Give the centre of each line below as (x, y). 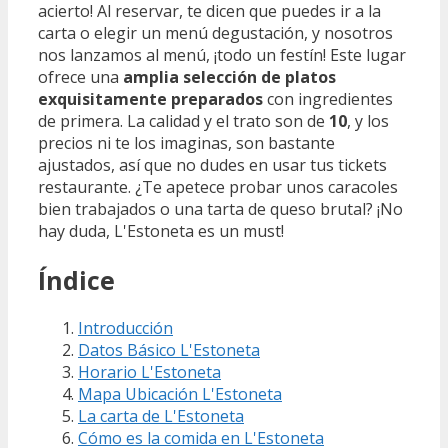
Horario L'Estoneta (149, 372)
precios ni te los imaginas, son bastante (186, 142)
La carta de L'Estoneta (161, 416)
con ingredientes (328, 98)
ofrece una (80, 76)
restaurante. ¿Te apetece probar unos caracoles (218, 186)
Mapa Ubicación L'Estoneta (180, 394)
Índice (76, 279)
